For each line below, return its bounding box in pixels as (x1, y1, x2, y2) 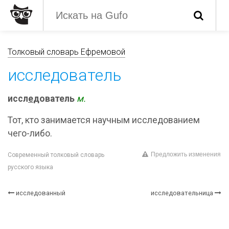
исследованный (16, 189, 65, 197)
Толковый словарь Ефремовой (8, 47, 125, 57)
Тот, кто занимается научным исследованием (8, 115, 200, 125)
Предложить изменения (151, 151, 221, 158)
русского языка (8, 164, 53, 171)
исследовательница (151, 189, 213, 197)
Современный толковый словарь (8, 151, 104, 158)
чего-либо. (8, 128, 52, 139)
